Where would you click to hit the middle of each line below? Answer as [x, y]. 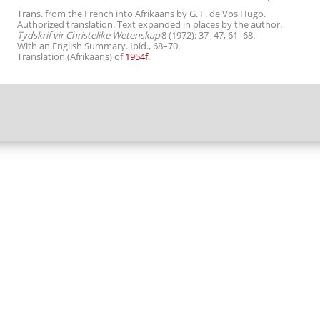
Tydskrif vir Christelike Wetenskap [89, 35]
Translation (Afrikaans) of [71, 56]
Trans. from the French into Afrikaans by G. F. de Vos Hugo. [141, 14]
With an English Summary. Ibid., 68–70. [99, 46]
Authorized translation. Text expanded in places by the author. [150, 24]
